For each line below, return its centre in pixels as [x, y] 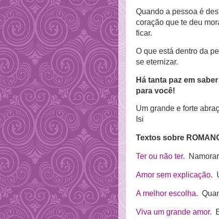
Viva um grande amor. [174, 212]
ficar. [145, 33]
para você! [155, 90]
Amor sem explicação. [174, 175]
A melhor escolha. [167, 194]
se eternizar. [158, 62]
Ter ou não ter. [160, 156]
